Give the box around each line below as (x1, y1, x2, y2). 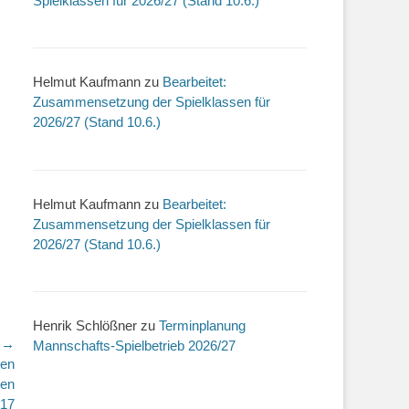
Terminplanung (159, 318, 246, 334)
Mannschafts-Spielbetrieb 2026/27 (33, 338, 236, 354)
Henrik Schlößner (33, 318, 137, 334)
